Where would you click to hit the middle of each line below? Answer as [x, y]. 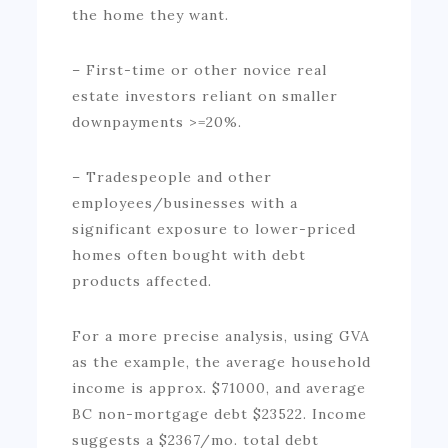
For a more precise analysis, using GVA [221, 335]
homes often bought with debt [189, 254]
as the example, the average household [222, 361]
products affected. [142, 280]
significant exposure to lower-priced [214, 228]
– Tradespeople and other [172, 176]
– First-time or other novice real [200, 69]
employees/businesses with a [185, 202]
